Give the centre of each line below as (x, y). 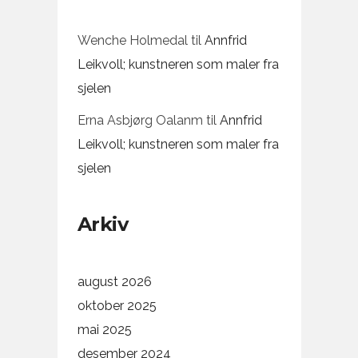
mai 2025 (104, 330)
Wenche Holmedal (132, 41)
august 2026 (114, 282)
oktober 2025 (117, 306)
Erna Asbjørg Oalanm (140, 121)
